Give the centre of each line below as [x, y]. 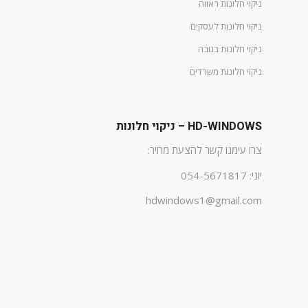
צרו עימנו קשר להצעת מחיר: [205, 150]
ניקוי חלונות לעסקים [226, 26]
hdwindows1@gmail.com [204, 200]
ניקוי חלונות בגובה [230, 49]
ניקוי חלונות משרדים [226, 71]
